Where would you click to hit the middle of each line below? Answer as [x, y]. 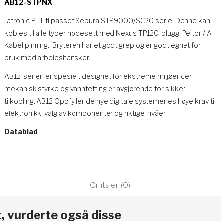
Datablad [21, 131]
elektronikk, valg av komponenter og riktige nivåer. [85, 113]
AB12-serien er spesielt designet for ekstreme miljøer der [98, 76]
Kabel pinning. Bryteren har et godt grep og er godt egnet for [102, 45]
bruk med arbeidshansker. [47, 57]
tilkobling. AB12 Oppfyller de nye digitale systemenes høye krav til [110, 101]
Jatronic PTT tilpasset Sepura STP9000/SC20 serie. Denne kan [107, 20]
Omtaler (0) [110, 185]
